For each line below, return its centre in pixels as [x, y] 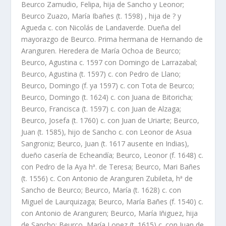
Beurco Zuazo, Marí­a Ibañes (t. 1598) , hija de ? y [101, 16]
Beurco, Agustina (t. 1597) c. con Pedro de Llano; [101, 74]
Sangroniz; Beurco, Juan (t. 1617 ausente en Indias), [105, 143]
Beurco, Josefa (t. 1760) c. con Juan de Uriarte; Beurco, [110, 120]
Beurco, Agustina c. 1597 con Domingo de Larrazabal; [109, 62]
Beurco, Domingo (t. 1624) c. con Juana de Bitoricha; [107, 97]
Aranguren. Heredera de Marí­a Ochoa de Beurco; [102, 50]
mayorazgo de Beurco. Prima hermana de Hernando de [112, 39]
